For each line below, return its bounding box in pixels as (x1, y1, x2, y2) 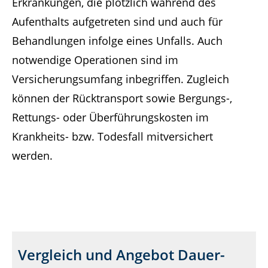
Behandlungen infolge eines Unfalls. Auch (12, 33, 223, 48)
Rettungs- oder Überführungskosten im (12, 109, 209, 124)
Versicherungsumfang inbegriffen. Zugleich (12, 71, 229, 86)
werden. (12, 148, 53, 163)
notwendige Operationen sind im (12, 52, 178, 67)
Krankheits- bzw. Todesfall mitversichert (12, 129, 213, 144)
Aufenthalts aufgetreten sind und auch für (12, 14, 223, 29)
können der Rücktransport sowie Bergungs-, (12, 90, 232, 105)
